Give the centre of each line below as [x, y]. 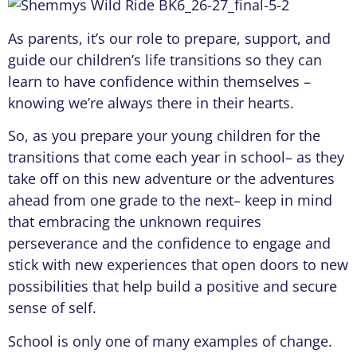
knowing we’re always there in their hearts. [151, 102]
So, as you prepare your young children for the [164, 136]
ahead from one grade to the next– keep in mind [170, 200]
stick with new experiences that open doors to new [178, 265]
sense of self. [52, 308]
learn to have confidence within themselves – [159, 81]
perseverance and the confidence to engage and [169, 243]
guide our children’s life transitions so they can [165, 59]
